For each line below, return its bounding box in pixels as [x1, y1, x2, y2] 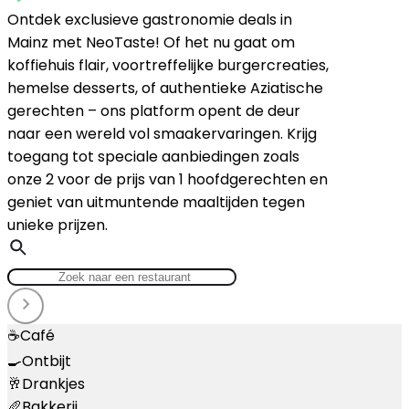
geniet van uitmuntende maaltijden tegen [7, 191, 305, 213]
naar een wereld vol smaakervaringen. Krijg [7, 122, 317, 144]
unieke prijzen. [7, 214, 108, 236]
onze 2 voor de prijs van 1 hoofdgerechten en [7, 168, 328, 190]
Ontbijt [22, 350, 71, 372]
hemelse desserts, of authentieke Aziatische [7, 77, 323, 99]
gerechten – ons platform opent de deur [7, 100, 300, 121]
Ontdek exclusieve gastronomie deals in [7, 8, 292, 30]
